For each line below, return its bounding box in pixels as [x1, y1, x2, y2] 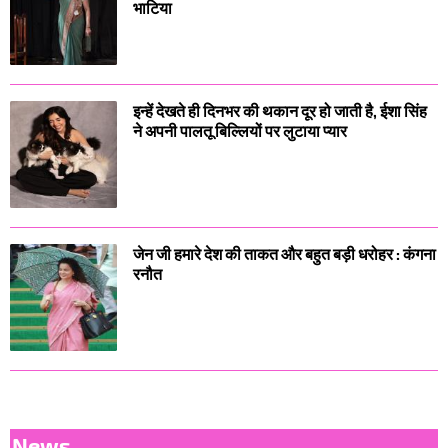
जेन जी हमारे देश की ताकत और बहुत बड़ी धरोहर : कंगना [133, 243, 436, 263]
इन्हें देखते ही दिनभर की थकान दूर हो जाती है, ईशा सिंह [133, 100, 427, 120]
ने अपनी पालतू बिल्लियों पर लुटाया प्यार [133, 120, 347, 140]
